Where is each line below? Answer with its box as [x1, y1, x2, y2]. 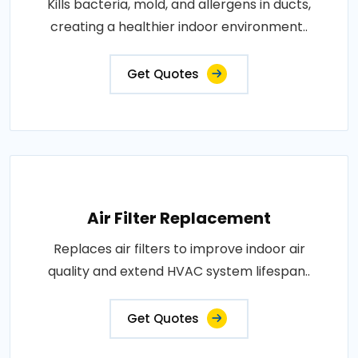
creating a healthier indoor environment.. [50, 18, 308, 36]
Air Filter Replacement [87, 207, 271, 229]
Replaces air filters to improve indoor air [53, 240, 305, 258]
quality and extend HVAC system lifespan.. [48, 262, 310, 280]
